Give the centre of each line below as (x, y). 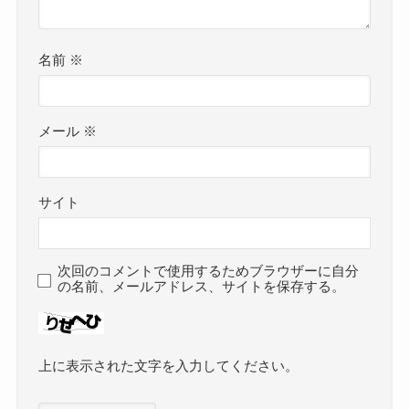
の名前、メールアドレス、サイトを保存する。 (202, 286)
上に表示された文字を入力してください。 (169, 366)
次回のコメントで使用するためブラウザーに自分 (209, 271)
